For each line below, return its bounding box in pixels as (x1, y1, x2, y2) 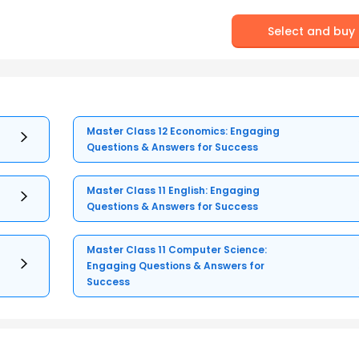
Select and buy (268, 22, 356, 39)
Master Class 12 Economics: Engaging (87, 124, 280, 139)
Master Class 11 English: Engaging (87, 184, 260, 198)
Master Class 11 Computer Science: (87, 243, 268, 257)
